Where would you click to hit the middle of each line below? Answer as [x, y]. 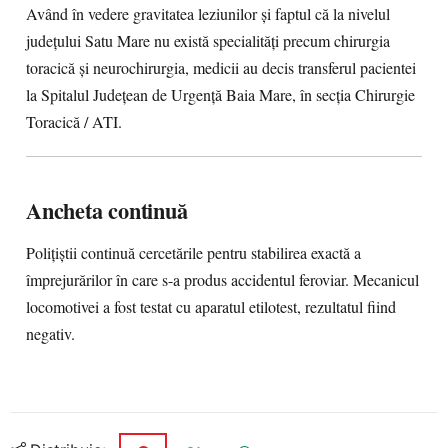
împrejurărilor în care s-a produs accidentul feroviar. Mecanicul [222, 280]
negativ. [50, 334]
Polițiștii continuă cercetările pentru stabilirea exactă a [193, 253]
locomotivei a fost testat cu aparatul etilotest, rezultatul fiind [211, 307]
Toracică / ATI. [74, 122]
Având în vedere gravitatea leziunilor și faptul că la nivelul [208, 14]
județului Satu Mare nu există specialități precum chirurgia [208, 41]
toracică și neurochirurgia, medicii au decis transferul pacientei [221, 68]
